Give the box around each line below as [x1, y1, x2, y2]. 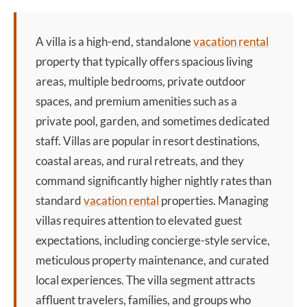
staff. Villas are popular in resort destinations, [36, 134, 260, 148]
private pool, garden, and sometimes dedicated [36, 114, 270, 128]
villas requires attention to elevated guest [36, 213, 242, 228]
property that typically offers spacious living [36, 54, 253, 69]
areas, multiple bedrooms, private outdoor [36, 74, 246, 88]
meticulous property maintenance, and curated [36, 253, 269, 267]
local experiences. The [36, 273, 147, 287]
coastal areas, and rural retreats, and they [36, 153, 244, 168]
